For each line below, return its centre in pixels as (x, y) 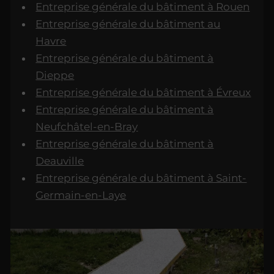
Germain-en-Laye (81, 195)
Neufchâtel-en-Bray (87, 127)
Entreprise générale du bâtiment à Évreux (143, 93)
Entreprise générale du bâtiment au (128, 24)
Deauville (60, 161)
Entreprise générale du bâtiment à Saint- (141, 178)
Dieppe (55, 76)
